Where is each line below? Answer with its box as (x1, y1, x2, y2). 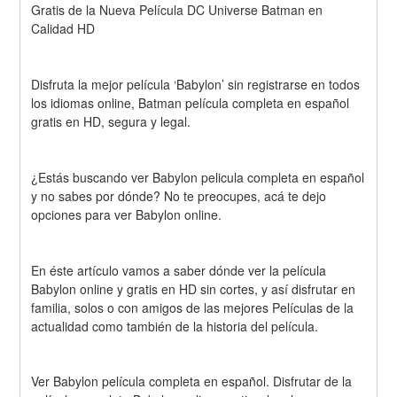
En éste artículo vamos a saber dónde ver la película (31, 261, 327, 279)
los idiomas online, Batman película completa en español (31, 94, 350, 113)
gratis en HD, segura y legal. (31, 113, 191, 131)
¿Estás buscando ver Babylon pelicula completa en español (31, 167, 365, 186)
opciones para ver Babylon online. (31, 205, 222, 223)
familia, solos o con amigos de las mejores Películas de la (31, 298, 354, 316)
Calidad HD (31, 19, 96, 38)
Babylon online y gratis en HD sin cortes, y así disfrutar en (31, 279, 356, 298)
